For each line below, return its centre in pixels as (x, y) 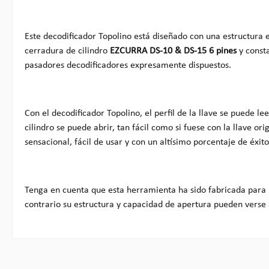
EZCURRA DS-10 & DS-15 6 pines (173, 51)
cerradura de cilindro (67, 51)
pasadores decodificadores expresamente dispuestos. (128, 65)
